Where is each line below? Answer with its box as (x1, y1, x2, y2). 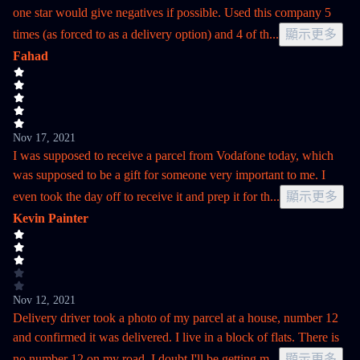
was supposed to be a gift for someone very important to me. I (13, 168, 325, 182)
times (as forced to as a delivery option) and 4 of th (13, 27, 269, 41)
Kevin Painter (13, 211, 88, 225)
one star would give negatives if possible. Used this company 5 (13, 6, 331, 19)
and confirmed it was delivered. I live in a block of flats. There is (13, 330, 339, 344)
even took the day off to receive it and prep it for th (13, 190, 270, 203)
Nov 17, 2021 (13, 132, 76, 144)
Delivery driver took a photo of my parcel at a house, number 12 (13, 311, 338, 325)
